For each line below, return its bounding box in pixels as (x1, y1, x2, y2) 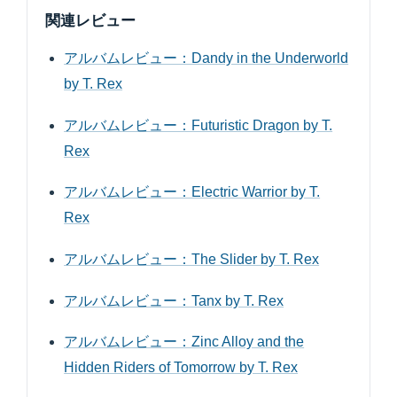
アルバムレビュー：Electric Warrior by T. (64, 184, 321, 200)
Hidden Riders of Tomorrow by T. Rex (64, 360, 299, 376)
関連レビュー (45, 12, 136, 29)
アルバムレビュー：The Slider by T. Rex (64, 251, 320, 267)
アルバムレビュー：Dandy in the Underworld (64, 50, 349, 66)
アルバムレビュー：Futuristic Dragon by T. (64, 117, 333, 133)
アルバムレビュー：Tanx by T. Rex (64, 292, 284, 308)
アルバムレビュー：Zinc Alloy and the (64, 334, 305, 350)
